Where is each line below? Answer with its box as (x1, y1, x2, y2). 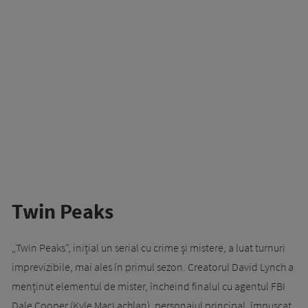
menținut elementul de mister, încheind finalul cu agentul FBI (12, 279, 285, 294)
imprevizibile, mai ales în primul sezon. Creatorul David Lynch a (12, 260, 294, 274)
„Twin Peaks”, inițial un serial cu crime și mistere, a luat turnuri (12, 241, 285, 255)
